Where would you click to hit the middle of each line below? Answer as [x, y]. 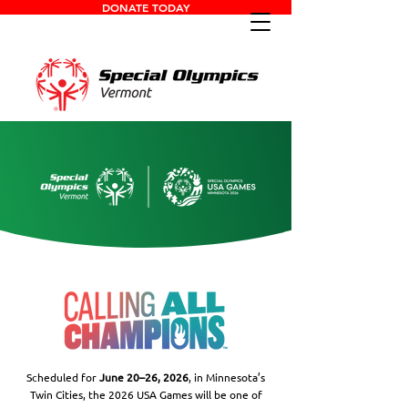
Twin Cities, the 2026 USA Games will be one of [146, 394]
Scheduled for [63, 377]
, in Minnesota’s [227, 377]
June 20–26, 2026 [144, 377]
